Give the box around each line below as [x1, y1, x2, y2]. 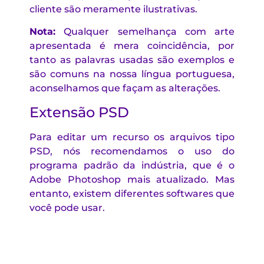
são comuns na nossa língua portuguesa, [29, 68, 235, 80]
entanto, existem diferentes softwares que [29, 187, 235, 199]
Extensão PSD [29, 103, 129, 121]
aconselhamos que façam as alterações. [29, 82, 220, 94]
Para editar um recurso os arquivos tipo [29, 131, 235, 143]
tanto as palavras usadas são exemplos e [29, 54, 235, 66]
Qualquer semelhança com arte [55, 26, 235, 38]
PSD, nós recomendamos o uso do [29, 145, 235, 157]
